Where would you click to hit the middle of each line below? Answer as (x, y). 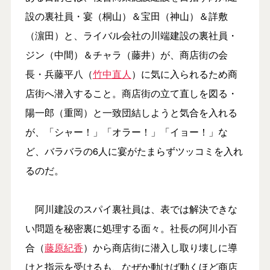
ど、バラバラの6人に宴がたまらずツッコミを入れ (134, 151)
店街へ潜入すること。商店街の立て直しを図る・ (131, 93)
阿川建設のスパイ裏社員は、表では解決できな (131, 209)
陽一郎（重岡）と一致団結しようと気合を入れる (131, 112)
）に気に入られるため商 (184, 74)
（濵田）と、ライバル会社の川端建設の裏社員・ (131, 35)
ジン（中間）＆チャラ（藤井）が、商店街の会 (126, 54)
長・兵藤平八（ (59, 74)
